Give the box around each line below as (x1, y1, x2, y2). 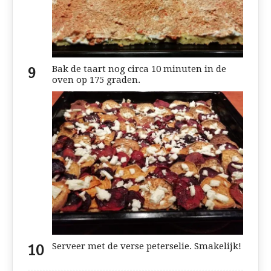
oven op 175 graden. (52, 74, 140, 85)
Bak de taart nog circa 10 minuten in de (52, 63, 226, 74)
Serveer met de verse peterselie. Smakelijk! (52, 240, 241, 252)
